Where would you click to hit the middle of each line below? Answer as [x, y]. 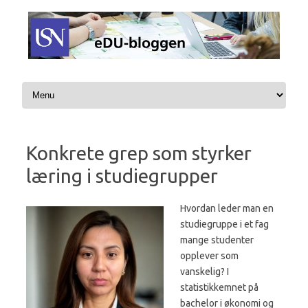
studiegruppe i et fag [224, 224]
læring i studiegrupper [122, 176]
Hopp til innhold [53, 84]
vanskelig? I [205, 272]
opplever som [209, 256]
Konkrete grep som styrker [139, 153]
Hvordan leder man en [227, 209]
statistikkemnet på [219, 288]
